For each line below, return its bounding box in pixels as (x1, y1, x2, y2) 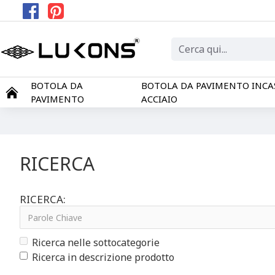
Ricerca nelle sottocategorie (32, 236, 160, 249)
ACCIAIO (141, 93, 178, 105)
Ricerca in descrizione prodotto (32, 250, 174, 264)
